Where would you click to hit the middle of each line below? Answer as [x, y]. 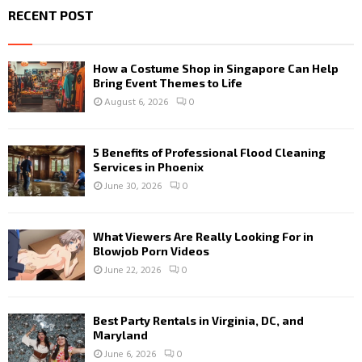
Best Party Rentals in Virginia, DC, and [198, 321]
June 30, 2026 [133, 186]
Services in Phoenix [148, 166]
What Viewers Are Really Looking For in [203, 237]
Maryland [120, 335]
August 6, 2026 [136, 102]
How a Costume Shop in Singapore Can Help [216, 68]
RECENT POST [51, 15]
